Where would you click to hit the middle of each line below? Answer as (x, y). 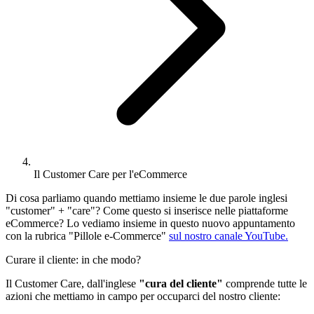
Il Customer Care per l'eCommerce (110, 174)
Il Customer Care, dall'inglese (72, 283)
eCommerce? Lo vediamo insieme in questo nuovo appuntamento (150, 223)
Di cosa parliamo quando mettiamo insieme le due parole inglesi (146, 198)
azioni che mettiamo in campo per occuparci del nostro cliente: (143, 296)
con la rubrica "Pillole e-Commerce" (87, 235)
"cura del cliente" (181, 283)
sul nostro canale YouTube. (228, 235)
